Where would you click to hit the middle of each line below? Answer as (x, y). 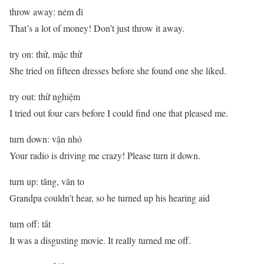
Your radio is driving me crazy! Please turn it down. (105, 156)
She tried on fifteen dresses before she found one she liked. (118, 71)
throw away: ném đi (46, 12)
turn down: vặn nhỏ (46, 139)
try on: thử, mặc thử (46, 54)
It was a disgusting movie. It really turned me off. (100, 240)
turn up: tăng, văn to (47, 181)
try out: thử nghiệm (45, 97)
